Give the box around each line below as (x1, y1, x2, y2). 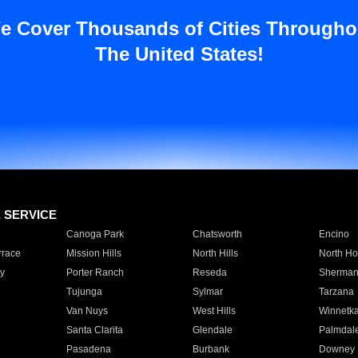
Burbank (192, 344, 229, 355)
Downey (318, 344, 355, 355)
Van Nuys (66, 305, 108, 316)
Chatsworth (192, 229, 242, 240)
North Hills (192, 248, 238, 259)
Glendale (192, 324, 233, 336)
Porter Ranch (66, 267, 124, 278)
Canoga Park (66, 229, 124, 240)
